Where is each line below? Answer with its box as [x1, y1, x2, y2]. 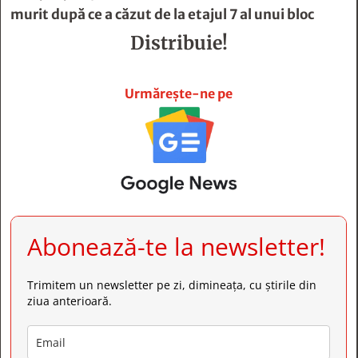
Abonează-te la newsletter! [27, 230, 325, 264]
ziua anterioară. [27, 293, 112, 309]
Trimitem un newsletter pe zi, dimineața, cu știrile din [27, 277, 316, 293]
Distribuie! [129, 31, 228, 54]
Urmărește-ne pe [125, 86, 233, 101]
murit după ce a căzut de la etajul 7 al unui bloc [10, 6, 314, 23]
